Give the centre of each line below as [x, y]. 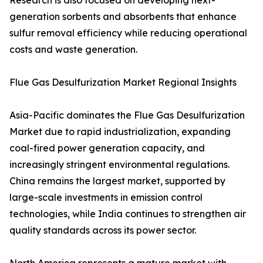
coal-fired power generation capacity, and [107, 148]
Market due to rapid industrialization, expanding [120, 132]
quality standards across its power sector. [103, 230]
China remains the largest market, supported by [117, 181]
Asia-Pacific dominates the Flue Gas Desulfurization [127, 115]
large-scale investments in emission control [106, 198]
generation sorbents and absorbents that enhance [123, 17]
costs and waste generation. [73, 50]
